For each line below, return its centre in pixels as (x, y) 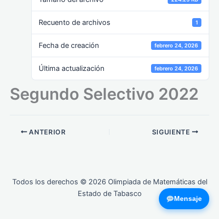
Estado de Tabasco (109, 194)
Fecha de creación (69, 45)
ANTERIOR (46, 132)
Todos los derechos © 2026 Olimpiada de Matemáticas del (109, 182)
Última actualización (72, 68)
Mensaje (188, 198)
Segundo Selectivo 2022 (104, 94)
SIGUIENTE (172, 132)
